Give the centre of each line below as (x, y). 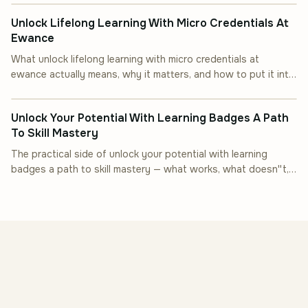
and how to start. (51, 184)
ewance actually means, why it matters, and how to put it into (153, 74)
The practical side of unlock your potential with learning (139, 154)
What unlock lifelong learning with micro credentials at (135, 59)
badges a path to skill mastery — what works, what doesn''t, (150, 169)
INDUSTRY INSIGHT (71, 86)
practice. (31, 89)
